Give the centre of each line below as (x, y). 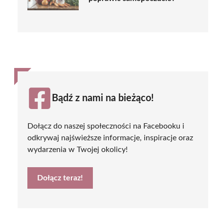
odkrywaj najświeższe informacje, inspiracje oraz (110, 138)
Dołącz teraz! (60, 178)
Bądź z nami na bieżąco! (103, 98)
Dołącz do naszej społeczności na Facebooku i (106, 126)
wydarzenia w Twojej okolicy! (77, 149)
